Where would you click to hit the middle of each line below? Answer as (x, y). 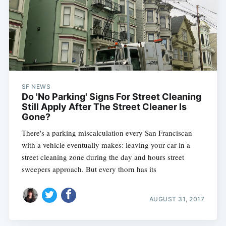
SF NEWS (36, 87)
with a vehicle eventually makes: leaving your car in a (106, 145)
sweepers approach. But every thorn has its (89, 169)
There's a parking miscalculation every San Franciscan (107, 133)
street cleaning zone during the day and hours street (103, 157)
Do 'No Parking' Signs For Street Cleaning (111, 97)
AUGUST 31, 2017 (177, 199)
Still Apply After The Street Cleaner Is (104, 107)
